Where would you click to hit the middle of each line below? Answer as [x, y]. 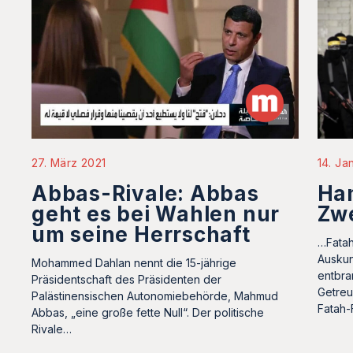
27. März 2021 [69, 162]
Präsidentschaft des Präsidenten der [126, 279]
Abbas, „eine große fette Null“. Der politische [148, 312]
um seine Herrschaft [141, 234]
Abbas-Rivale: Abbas [145, 193]
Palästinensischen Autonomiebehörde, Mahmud [155, 295]
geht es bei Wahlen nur [156, 214]
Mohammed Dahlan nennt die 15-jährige [134, 262]
